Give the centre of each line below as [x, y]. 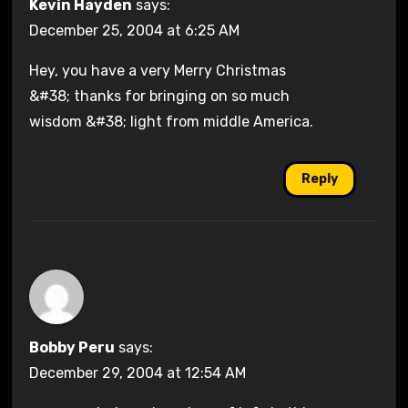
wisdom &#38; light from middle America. [171, 122]
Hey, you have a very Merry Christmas [157, 71]
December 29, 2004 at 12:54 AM [137, 373]
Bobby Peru [71, 348]
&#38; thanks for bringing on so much [159, 97]
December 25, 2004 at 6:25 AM [134, 31]
